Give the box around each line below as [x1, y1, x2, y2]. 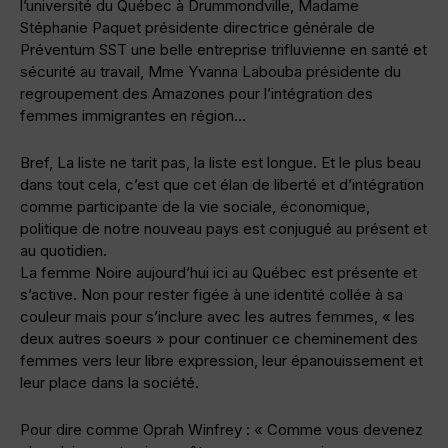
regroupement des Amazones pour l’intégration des [20, 84, 373, 104]
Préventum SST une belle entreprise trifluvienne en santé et [20, 40, 427, 60]
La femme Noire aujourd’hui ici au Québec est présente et [20, 263, 417, 283]
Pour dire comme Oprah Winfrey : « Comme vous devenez [20, 420, 423, 440]
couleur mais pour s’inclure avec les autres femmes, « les [20, 307, 415, 327]
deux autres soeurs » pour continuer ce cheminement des [20, 329, 418, 349]
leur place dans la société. [20, 373, 199, 393]
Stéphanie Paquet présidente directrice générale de [20, 18, 375, 38]
